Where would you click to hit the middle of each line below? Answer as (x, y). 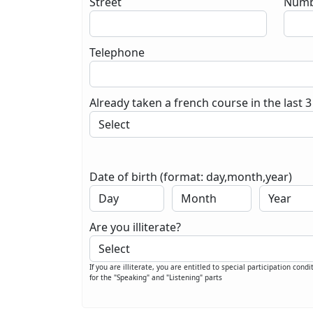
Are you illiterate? (135, 227)
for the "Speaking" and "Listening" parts (156, 277)
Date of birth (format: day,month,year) (191, 177)
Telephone (117, 52)
